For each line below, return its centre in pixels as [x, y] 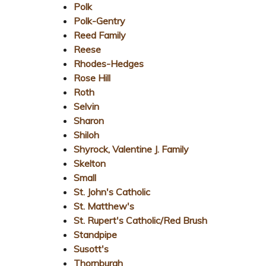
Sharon [89, 120]
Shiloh [86, 134]
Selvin [86, 106]
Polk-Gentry [99, 20]
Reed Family [100, 35]
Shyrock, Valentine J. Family [131, 149]
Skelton [90, 163]
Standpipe [95, 234]
